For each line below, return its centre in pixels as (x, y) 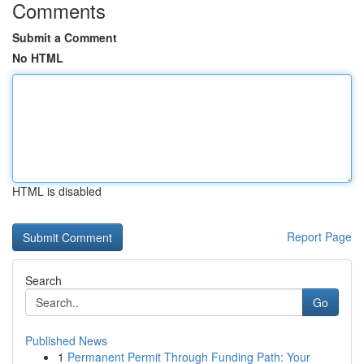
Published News (66, 340)
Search (43, 280)
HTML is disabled (57, 191)
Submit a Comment (65, 37)
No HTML (38, 58)
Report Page (319, 236)
